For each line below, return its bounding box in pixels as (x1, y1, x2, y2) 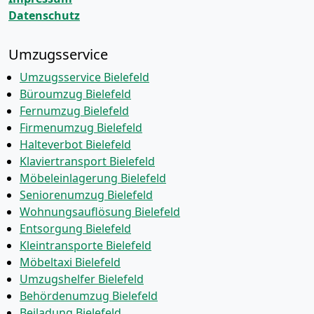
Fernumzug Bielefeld (20, 103, 129, 118)
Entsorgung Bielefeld (20, 221, 131, 236)
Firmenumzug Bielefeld (20, 120, 142, 135)
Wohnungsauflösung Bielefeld (20, 204, 180, 219)
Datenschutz (8, 8, 80, 23)
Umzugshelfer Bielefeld (20, 271, 144, 287)
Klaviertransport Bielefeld (20, 153, 155, 169)
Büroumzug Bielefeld (20, 86, 131, 102)
